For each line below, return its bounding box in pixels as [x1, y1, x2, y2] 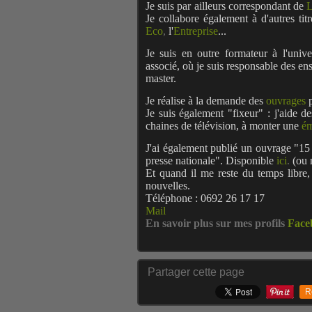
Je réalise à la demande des [146, 95, 266, 107]
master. [146, 72, 176, 84]
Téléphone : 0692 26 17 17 [146, 192, 265, 204]
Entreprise [173, 25, 218, 37]
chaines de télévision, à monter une [146, 120, 299, 132]
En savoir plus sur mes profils [146, 217, 288, 229]
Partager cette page [148, 266, 244, 278]
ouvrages [266, 95, 306, 107]
